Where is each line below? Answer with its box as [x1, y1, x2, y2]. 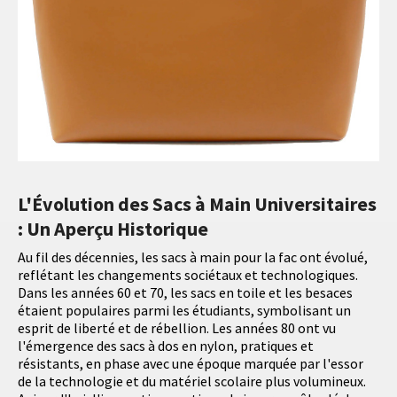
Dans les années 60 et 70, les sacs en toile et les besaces [18, 283, 353, 301]
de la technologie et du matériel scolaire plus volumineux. [18, 371, 366, 390]
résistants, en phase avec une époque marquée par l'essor [18, 354, 363, 372]
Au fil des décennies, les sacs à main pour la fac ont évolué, [18, 247, 368, 266]
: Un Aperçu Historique [18, 215, 208, 241]
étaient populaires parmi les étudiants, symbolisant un [18, 300, 351, 319]
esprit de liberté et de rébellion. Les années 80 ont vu [18, 318, 336, 337]
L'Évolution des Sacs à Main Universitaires [18, 191, 377, 216]
